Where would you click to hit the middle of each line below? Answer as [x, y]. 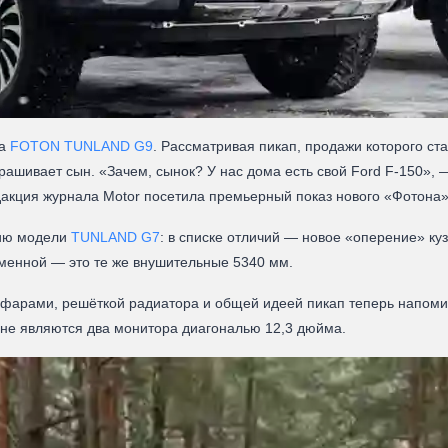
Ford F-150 [387, 171]
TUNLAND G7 [115, 237]
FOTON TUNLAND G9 [81, 146]
